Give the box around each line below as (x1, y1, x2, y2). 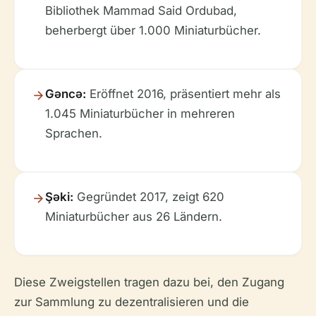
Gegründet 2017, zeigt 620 (73, 190, 224, 204)
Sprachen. (45, 126, 102, 140)
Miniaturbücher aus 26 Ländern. (45, 209, 222, 224)
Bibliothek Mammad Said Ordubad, (45, 4, 237, 18)
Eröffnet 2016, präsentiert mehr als (86, 87, 281, 101)
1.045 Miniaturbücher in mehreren (45, 107, 235, 121)
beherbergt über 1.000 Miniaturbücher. (45, 23, 261, 37)
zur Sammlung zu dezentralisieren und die (14, 295, 249, 309)
